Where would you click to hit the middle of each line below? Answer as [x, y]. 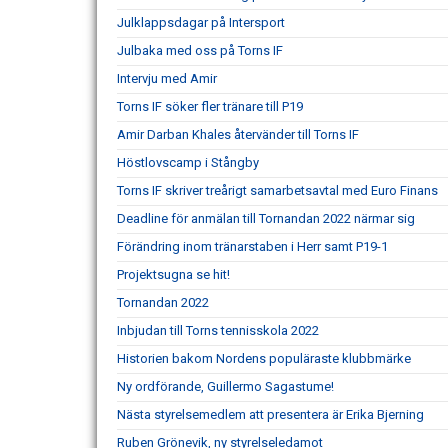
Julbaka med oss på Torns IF [200, 50]
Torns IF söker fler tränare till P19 [210, 106]
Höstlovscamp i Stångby [188, 162]
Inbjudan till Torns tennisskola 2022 [218, 330]
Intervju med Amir [167, 78]
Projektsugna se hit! [173, 274]
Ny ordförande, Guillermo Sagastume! [225, 386]
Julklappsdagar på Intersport [201, 22]
